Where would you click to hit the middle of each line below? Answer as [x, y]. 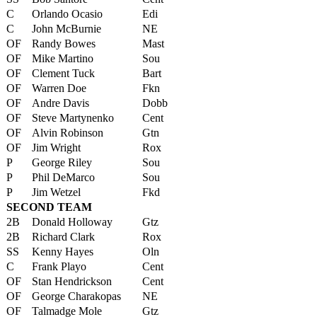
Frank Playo [59, 266]
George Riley [62, 162]
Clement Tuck [63, 73]
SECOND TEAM [49, 207]
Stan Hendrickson [72, 281]
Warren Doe [59, 88]
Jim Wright [56, 148]
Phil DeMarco [63, 177]
